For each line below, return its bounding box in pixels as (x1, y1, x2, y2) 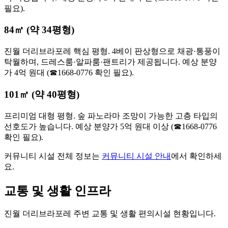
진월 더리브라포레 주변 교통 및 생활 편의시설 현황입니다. (4, 209, 216, 218)
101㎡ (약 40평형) (4, 89, 79, 100)
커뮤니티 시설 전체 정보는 (4, 151, 102, 160)
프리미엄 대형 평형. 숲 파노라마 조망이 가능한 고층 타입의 (4, 111, 218, 120)
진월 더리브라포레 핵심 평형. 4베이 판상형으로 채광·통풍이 (4, 47, 220, 56)
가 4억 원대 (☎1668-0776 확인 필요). (4, 68, 134, 77)
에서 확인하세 (171, 151, 222, 160)
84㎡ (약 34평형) (4, 24, 74, 36)
